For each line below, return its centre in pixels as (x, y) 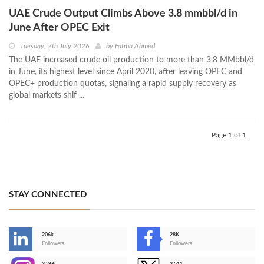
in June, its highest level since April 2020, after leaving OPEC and (126, 72)
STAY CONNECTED (48, 195)
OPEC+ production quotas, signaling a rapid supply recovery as (123, 84)
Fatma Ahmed (135, 46)
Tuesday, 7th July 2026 (55, 46)
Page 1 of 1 (229, 135)
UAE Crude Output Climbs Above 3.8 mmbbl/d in (123, 14)
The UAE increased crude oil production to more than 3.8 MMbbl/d (131, 60)
